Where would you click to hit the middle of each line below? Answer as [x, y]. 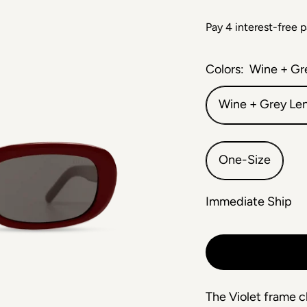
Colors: [225, 69]
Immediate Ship [249, 201]
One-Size [245, 160]
